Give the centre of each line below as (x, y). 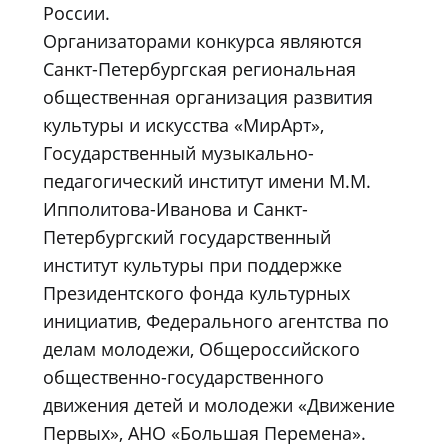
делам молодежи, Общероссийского (201, 348)
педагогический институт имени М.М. (207, 180)
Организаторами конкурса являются (202, 40)
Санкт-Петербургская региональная (199, 68)
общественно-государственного (183, 376)
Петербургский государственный (187, 236)
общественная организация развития (208, 96)
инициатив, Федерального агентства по (216, 320)
